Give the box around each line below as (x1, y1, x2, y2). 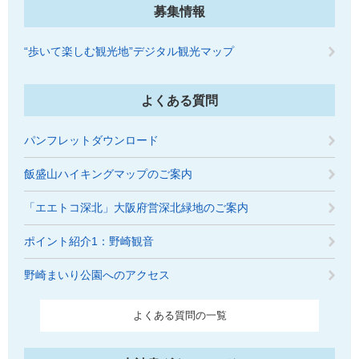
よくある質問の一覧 (132, 309, 227, 321)
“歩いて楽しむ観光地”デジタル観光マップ (24, 45, 234, 58)
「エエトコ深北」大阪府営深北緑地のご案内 (24, 201, 248, 214)
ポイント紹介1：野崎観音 (24, 235, 154, 248)
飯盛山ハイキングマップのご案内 (24, 167, 192, 180)
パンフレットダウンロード (24, 134, 159, 147)
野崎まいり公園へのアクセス (24, 268, 170, 281)
